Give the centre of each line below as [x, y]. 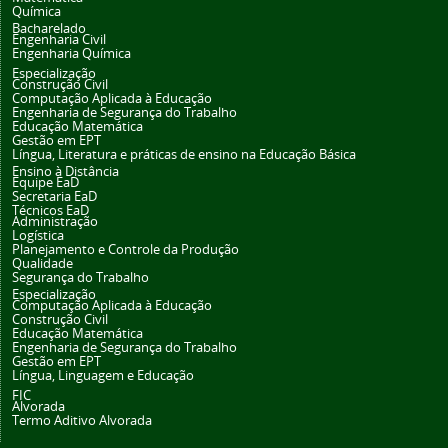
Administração [55, 222]
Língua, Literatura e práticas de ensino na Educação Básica [184, 155]
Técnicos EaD [50, 211]
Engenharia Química [71, 54]
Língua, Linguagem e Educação [103, 376]
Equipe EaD [45, 183]
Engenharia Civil [59, 40]
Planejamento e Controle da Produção [125, 250]
